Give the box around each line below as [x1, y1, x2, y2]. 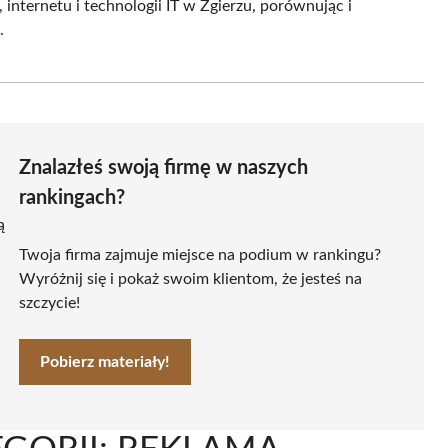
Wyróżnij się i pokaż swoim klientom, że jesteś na [19, 271, 362, 288]
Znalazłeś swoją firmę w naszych [19, 158, 308, 179]
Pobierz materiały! [40, 354, 170, 371]
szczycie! [19, 295, 80, 312]
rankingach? [19, 188, 125, 209]
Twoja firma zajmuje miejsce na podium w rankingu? [19, 247, 381, 264]
